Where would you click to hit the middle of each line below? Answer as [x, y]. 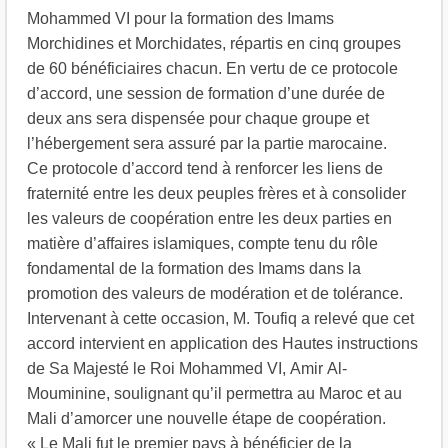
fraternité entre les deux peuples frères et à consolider [216, 194]
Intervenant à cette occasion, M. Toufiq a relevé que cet [220, 319]
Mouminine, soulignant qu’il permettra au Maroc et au [214, 394]
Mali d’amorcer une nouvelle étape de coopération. [206, 419]
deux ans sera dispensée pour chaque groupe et [198, 119]
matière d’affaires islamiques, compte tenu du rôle [202, 244]
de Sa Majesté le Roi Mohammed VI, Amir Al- [187, 369]
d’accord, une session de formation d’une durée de [206, 94]
